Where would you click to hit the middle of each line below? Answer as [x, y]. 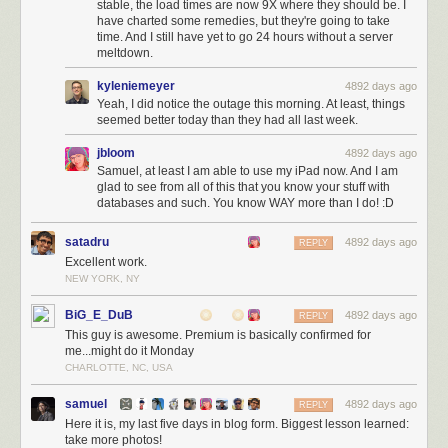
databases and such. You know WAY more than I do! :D [245, 203]
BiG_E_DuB [99, 315]
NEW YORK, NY [102, 278]
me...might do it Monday [129, 351]
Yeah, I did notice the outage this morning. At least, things [251, 104]
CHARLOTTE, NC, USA [119, 367]
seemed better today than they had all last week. [227, 120]
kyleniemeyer [136, 86]
